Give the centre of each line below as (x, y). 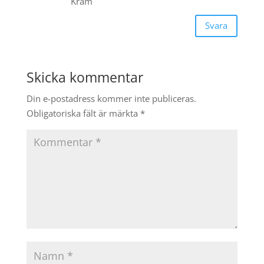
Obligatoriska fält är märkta (83, 113)
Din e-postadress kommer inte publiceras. (111, 98)
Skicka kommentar (85, 77)
